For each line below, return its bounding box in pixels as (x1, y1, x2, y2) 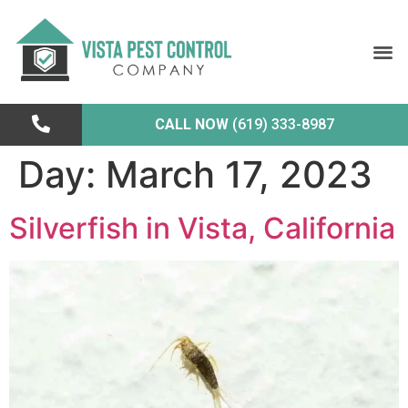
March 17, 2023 (106, 151, 372, 197)
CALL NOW (155, 115, 229, 133)
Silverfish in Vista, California (9, 209, 395, 246)
